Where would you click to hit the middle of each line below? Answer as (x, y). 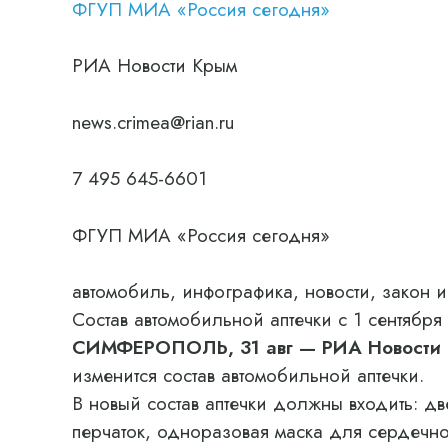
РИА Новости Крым (154, 65)
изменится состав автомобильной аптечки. (248, 375)
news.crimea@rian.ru (153, 122)
